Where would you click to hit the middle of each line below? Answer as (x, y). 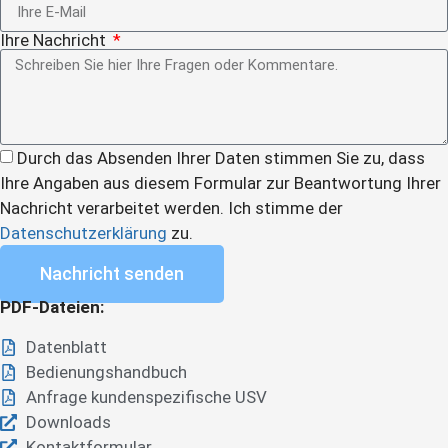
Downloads (69, 421)
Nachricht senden (112, 274)
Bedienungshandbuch (107, 371)
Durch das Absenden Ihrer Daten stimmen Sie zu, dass (221, 158)
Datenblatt (67, 346)
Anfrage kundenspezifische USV (147, 396)
